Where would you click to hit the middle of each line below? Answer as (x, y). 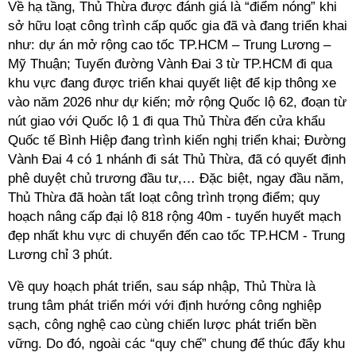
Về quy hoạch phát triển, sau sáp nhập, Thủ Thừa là (162, 286)
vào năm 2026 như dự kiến (87, 102)
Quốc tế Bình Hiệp (62, 140)
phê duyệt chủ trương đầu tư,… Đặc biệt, (132, 178)
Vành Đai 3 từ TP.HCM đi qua (243, 64)
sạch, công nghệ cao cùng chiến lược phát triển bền (162, 325)
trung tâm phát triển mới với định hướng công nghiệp (164, 306)
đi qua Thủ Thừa (192, 121)
